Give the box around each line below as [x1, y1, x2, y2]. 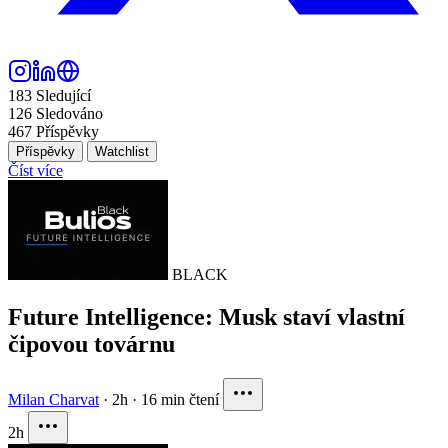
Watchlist [95, 143, 149, 159]
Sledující [36, 86, 91, 104]
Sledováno [36, 104, 103, 122]
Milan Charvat [8, 390, 99, 408]
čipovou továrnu [8, 330, 175, 357]
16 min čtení [141, 390, 219, 408]
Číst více [8, 161, 63, 179]
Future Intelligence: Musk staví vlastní [8, 303, 405, 330]
